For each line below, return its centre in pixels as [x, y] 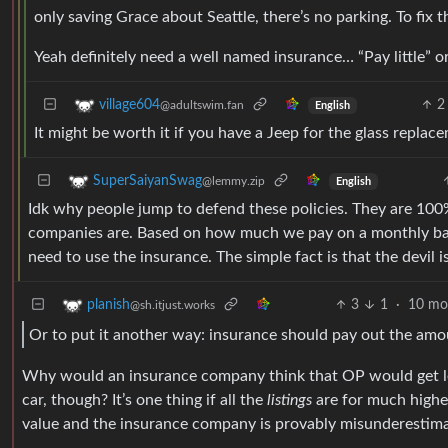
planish [108, 305]
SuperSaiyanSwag [147, 181]
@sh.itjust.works [172, 305]
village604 [129, 105]
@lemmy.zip [233, 181]
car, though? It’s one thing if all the [144, 400]
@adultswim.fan [202, 105]
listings [289, 400]
